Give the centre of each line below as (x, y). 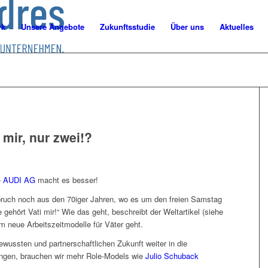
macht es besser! (67, 180)
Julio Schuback (172, 256)
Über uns (187, 27)
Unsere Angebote (53, 27)
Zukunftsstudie (127, 27)
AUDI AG (19, 180)
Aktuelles (237, 27)
